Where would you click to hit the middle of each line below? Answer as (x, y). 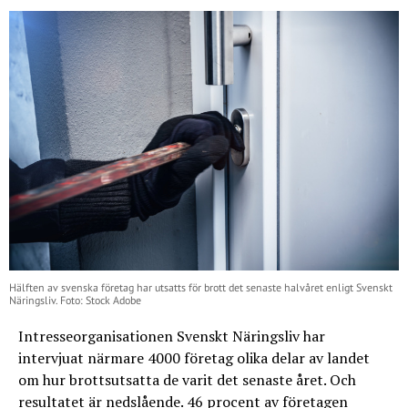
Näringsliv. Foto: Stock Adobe (75, 301)
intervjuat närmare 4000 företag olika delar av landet (194, 358)
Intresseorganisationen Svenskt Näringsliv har (172, 337)
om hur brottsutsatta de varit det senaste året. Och (187, 380)
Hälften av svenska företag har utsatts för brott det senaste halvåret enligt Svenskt (201, 288)
